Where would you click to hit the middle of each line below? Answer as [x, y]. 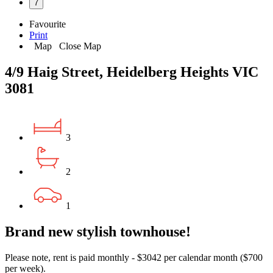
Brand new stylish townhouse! [98, 231]
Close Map [78, 46]
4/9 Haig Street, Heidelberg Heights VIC [132, 72]
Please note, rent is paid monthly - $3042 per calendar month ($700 [134, 257]
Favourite [48, 24]
